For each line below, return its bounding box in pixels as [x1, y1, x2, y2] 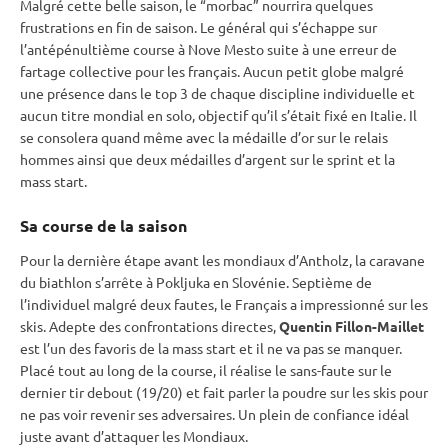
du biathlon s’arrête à [20, 273, 156, 292]
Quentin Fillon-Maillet [279, 317, 424, 336]
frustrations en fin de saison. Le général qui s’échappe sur [20, 18, 377, 37]
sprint [327, 150, 364, 169]
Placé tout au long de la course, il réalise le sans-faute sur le [20, 361, 392, 380]
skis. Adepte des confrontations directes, [20, 317, 279, 336]
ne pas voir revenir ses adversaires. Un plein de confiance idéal [20, 405, 409, 424]
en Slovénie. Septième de [210, 273, 372, 292]
